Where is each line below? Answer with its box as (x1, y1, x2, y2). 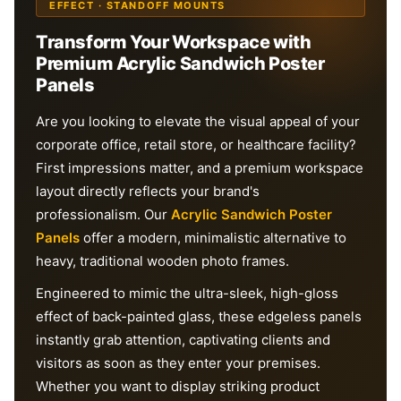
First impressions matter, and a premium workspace (36, 158, 363, 176)
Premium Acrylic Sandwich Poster (36, 52, 325, 74)
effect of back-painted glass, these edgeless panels (36, 307, 362, 325)
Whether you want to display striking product (36, 377, 320, 395)
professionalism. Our (36, 205, 171, 223)
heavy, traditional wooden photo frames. (36, 252, 289, 269)
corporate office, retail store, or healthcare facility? (36, 135, 356, 153)
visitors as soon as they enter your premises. (36, 354, 320, 371)
